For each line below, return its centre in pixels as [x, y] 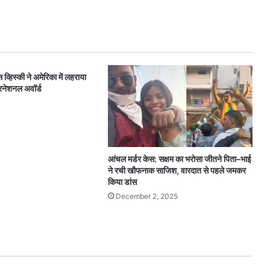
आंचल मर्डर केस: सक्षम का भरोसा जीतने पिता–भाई [179, 159]
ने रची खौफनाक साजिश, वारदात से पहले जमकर [177, 170]
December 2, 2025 [146, 196]
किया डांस [122, 181]
